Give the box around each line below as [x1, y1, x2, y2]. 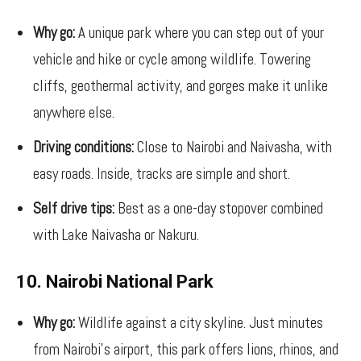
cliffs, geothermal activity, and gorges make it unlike [33, 76, 328, 96]
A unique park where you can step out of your [75, 23, 324, 43]
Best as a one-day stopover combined [114, 198, 323, 218]
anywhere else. [33, 102, 114, 122]
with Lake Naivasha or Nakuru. [33, 225, 199, 245]
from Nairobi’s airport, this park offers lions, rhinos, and [33, 339, 338, 359]
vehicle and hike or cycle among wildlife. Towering [33, 49, 311, 69]
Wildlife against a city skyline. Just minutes [75, 313, 323, 333]
